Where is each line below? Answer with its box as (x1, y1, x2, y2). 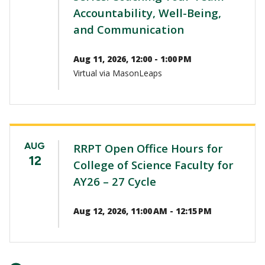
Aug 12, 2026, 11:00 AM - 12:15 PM (73, 205, 212, 216)
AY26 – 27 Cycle (73, 173, 156, 189)
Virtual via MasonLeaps (73, 67, 162, 79)
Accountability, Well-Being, (73, 5, 221, 20)
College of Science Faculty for (73, 157, 234, 172)
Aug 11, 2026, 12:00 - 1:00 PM (73, 53, 192, 64)
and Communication (73, 21, 184, 37)
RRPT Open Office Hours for (73, 140, 223, 156)
